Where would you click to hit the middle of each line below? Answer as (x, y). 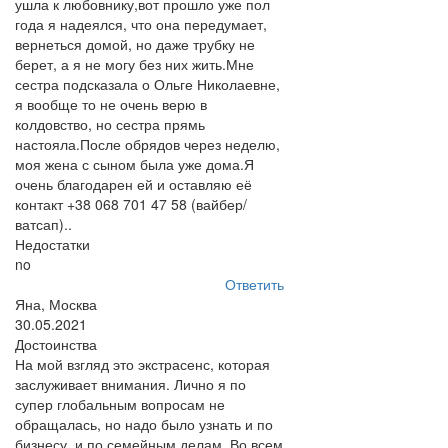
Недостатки (52, 244)
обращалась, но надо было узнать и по (144, 424)
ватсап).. (43, 224)
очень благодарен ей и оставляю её (133, 184)
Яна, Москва (56, 304)
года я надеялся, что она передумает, (141, 24)
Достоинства (56, 344)
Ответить (254, 284)
